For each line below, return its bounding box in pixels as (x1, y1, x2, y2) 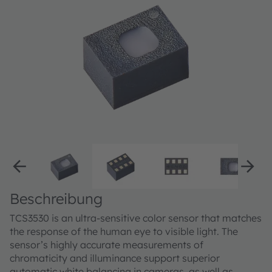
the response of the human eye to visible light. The (10, 225, 238, 238)
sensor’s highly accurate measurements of (10, 239, 203, 251)
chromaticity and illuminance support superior (10, 252, 220, 265)
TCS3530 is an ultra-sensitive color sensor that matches (10, 212, 262, 225)
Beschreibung (10, 189, 103, 208)
